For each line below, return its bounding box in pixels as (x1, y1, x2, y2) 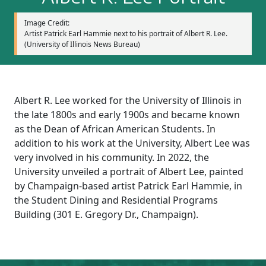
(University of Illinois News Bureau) (24, 39, 140, 49)
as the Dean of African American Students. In (14, 122, 216, 135)
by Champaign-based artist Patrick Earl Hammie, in (14, 179, 242, 192)
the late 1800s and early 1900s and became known (14, 107, 240, 121)
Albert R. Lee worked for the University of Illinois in (14, 93, 242, 107)
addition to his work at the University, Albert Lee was (14, 136, 250, 150)
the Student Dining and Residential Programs (14, 193, 218, 207)
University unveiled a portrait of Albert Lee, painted (14, 164, 243, 178)
